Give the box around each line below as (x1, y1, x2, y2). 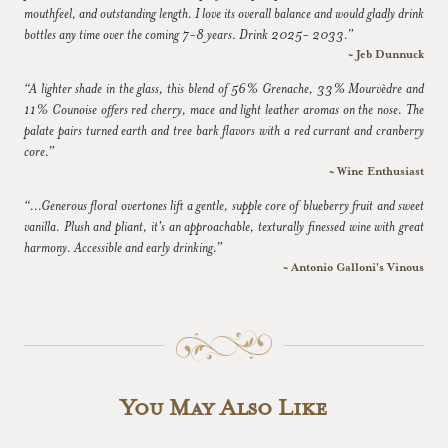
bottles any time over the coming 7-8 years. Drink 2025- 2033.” (24, 26, 353, 43)
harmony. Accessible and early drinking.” (24, 239, 222, 256)
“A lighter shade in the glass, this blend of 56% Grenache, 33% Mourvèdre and (24, 80, 424, 97)
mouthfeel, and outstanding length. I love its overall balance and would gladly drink (24, 5, 424, 22)
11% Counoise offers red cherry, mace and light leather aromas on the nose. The (24, 101, 424, 118)
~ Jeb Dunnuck (348, 47, 424, 61)
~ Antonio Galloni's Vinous (283, 260, 424, 274)
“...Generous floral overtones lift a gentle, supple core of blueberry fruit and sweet (24, 197, 424, 214)
